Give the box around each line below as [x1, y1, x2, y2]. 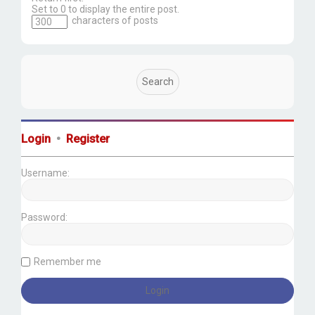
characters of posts [70, 15, 158, 27]
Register [66, 131, 110, 146]
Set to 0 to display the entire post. [32, 3, 179, 15]
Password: [21, 211, 67, 223]
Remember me [34, 255, 101, 267]
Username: [21, 167, 70, 179]
